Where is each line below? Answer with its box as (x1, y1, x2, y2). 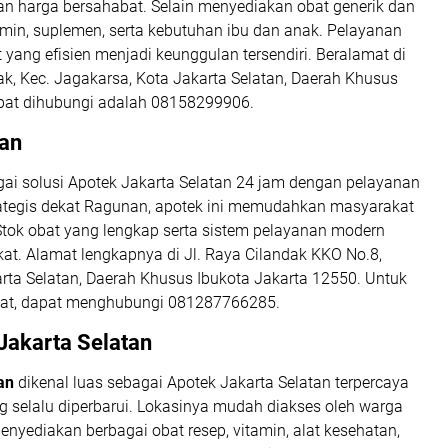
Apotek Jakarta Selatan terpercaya (167, 373, 409, 393)
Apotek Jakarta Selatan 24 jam (68, 173, 285, 193)
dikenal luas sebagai (14, 373, 167, 393)
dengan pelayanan (285, 173, 420, 193)
